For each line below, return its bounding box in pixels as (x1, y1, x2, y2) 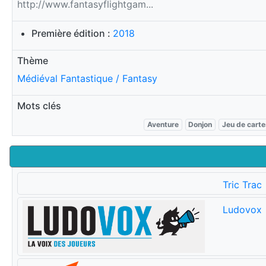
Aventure (147, 119, 179, 129)
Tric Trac (222, 178, 262, 191)
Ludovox (222, 203, 262, 216)
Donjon (188, 119, 213, 129)
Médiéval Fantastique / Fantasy (17, 72, 157, 84)
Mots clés (17, 99, 61, 112)
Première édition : (31, 27, 113, 39)
